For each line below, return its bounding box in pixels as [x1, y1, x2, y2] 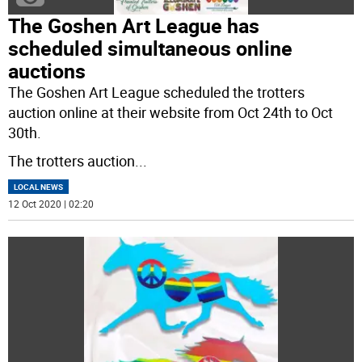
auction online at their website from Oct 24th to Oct [8, 103, 334, 123]
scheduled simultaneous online [8, 35, 293, 62]
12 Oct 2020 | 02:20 [8, 197, 95, 211]
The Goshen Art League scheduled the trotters [8, 82, 305, 103]
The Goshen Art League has [8, 12, 260, 40]
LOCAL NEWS [14, 181, 64, 193]
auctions [8, 57, 86, 85]
